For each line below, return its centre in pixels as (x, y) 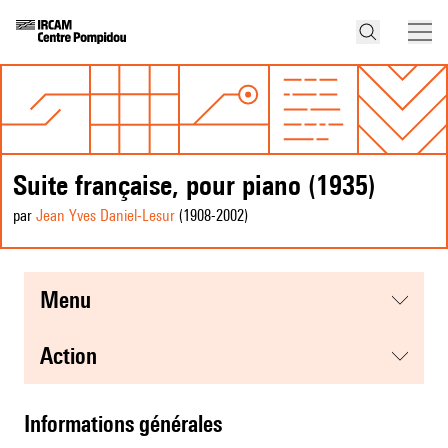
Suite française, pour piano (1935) (194, 185)
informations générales (126, 424)
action (75, 356)
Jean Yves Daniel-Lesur (105, 216)
